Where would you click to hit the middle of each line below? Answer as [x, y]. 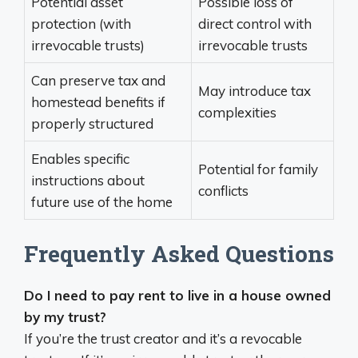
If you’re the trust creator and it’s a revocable [163, 338]
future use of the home [102, 201]
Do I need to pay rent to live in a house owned [177, 295]
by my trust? [65, 317]
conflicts [223, 190]
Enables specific [80, 158]
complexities [237, 112]
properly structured [92, 123]
